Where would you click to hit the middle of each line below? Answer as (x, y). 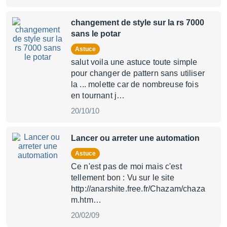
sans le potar (96, 34)
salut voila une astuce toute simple (134, 62)
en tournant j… (98, 96)
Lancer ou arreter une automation (135, 138)
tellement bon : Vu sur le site (123, 178)
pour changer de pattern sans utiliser (138, 73)
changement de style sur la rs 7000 (138, 23)
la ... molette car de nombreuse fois (135, 84)
